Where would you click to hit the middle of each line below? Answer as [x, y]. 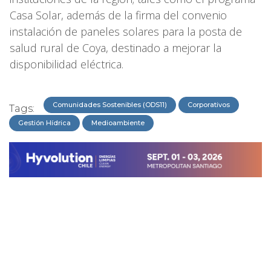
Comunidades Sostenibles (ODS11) [110, 104]
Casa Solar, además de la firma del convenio [118, 15]
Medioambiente [118, 122]
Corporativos [209, 104]
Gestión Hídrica [44, 122]
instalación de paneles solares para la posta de [126, 31]
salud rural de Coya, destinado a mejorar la [116, 47]
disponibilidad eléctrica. [68, 64]
